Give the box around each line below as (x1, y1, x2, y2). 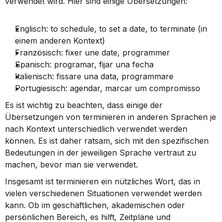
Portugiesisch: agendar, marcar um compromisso (15, 83, 200, 93)
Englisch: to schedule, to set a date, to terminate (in (15, 24, 207, 34)
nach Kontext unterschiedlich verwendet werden (5, 124, 187, 134)
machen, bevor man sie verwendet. (5, 160, 138, 169)
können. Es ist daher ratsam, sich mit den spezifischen (5, 136, 209, 146)
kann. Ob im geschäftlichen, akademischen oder (5, 200, 185, 210)
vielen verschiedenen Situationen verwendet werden (5, 188, 202, 198)
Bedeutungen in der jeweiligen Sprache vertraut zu (5, 148, 196, 158)
